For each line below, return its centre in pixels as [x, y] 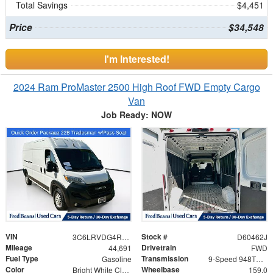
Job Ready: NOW [136, 114]
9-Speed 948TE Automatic [259, 259]
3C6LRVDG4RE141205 [125, 237]
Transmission [165, 259]
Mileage [19, 248]
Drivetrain [159, 248]
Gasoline [116, 259]
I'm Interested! [136, 58]
